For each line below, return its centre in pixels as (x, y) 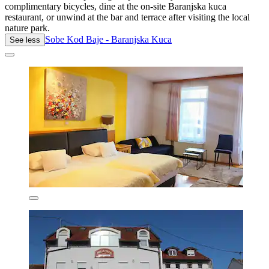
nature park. (27, 28)
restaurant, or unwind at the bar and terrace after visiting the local (127, 17)
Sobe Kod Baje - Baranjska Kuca (108, 39)
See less (25, 40)
